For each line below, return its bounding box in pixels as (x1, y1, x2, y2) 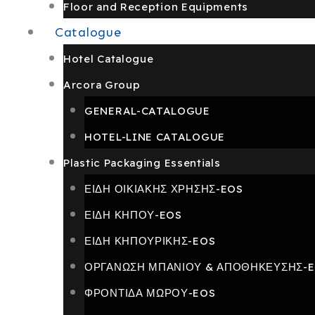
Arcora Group (63, 78, 141, 91)
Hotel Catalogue (63, 52, 154, 65)
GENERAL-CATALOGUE (84, 104, 210, 117)
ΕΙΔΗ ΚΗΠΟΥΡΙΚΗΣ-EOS (84, 234, 216, 247)
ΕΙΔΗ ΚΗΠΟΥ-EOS (84, 208, 182, 221)
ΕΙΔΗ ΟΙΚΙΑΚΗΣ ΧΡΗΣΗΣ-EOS (84, 182, 243, 195)
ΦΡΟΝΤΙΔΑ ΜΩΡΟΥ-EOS (84, 286, 216, 300)
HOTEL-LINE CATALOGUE (84, 130, 225, 143)
